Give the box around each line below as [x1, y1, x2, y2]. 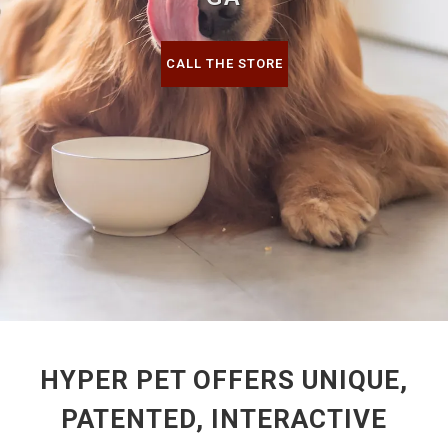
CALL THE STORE [165, 56, 283, 71]
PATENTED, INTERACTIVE [61, 404, 387, 434]
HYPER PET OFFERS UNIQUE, [40, 365, 408, 395]
